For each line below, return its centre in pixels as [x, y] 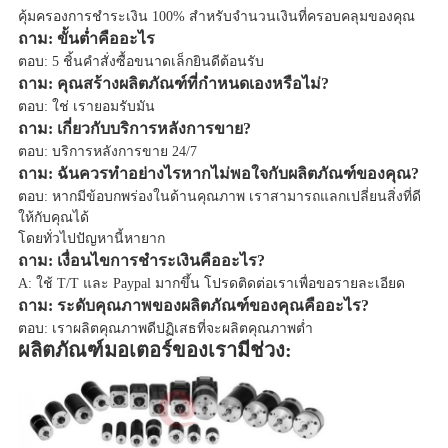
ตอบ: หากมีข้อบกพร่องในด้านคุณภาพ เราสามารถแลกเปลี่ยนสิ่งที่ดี [219, 196]
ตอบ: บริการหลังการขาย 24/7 [107, 151]
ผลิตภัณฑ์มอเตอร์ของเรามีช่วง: [154, 349]
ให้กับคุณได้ [53, 217]
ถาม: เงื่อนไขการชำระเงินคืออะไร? [141, 260]
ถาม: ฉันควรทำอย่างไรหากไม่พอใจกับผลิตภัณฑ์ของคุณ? [218, 173]
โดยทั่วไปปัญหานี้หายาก [91, 238]
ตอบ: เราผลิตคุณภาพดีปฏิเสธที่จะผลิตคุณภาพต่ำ [165, 328]
